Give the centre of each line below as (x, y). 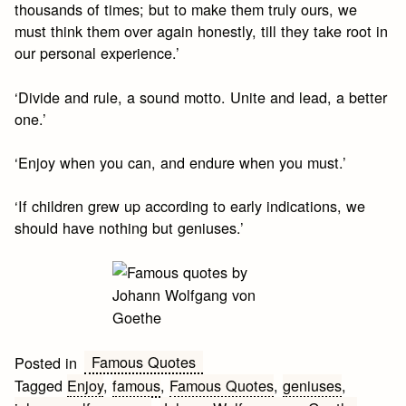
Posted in (46, 363)
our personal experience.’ (97, 53)
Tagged (41, 386)
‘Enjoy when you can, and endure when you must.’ (181, 162)
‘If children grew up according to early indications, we (190, 206)
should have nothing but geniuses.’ (130, 228)
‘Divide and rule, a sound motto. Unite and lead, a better (201, 97)
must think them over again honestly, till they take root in (202, 31)
